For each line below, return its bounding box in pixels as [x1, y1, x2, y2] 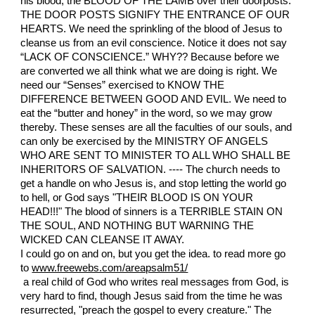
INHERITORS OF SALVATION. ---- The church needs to [20, 164, 281, 176]
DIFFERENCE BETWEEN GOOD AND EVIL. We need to [20, 94, 287, 105]
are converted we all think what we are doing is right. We [20, 65, 278, 77]
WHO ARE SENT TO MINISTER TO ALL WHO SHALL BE [20, 150, 291, 162]
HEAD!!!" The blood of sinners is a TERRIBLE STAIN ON [20, 206, 283, 218]
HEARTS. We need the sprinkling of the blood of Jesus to [20, 23, 283, 35]
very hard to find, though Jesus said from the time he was [20, 290, 283, 302]
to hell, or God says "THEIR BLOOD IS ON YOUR [20, 192, 254, 204]
